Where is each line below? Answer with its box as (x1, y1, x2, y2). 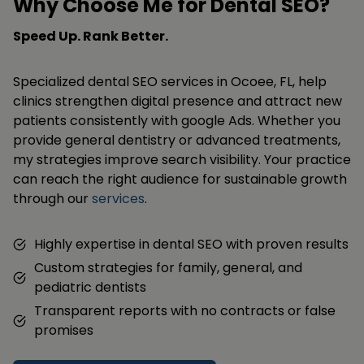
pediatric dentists (34, 277, 146, 297)
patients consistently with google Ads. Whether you (13, 110, 340, 130)
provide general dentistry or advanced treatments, (13, 130, 340, 149)
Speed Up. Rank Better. (13, 26, 168, 45)
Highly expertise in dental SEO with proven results (34, 234, 349, 253)
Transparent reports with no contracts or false (34, 301, 336, 320)
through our (13, 188, 92, 208)
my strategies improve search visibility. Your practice (13, 149, 351, 169)
